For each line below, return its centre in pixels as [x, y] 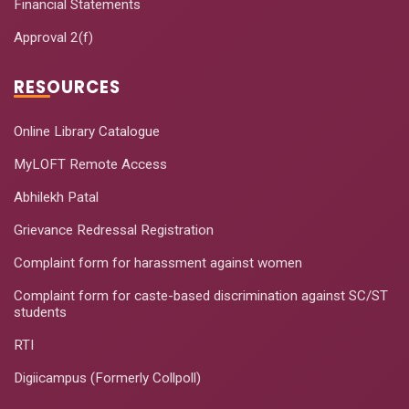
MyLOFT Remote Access [90, 164]
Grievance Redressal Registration [114, 230]
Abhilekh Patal [56, 197]
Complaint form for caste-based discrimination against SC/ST [201, 295]
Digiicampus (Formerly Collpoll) [107, 378]
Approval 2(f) [53, 37]
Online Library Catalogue [87, 131]
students [40, 312]
